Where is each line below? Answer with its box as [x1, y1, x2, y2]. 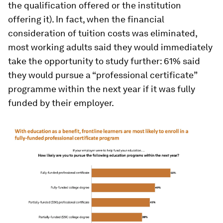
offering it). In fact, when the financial [8, 14, 164, 24]
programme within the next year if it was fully [8, 84, 195, 94]
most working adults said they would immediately [8, 42, 213, 52]
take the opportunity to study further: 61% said [8, 56, 200, 66]
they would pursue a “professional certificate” [8, 70, 197, 80]
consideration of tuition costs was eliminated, [8, 28, 197, 38]
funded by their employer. [8, 98, 114, 108]
